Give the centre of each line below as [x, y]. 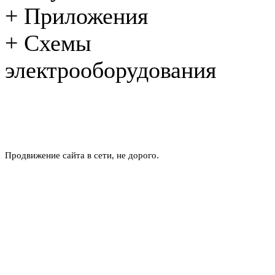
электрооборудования [110, 70]
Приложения [86, 16]
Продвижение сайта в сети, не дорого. [82, 155]
